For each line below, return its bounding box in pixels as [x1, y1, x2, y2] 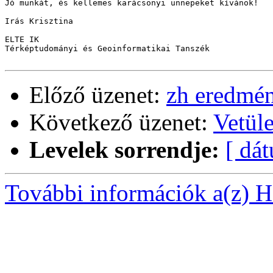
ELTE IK [5, 35, 39, 44]
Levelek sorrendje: [29, 136, 219, 163]
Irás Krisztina [5, 16, 73, 26]
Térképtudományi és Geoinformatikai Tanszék [5, 44, 210, 54]
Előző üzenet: [29, 82, 166, 108]
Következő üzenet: [29, 109, 213, 136]
